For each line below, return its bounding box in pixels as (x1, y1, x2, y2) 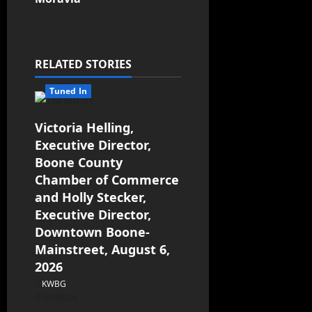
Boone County (35, 154, 123, 171)
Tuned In (49, 85, 87, 97)
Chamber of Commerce (35, 171, 179, 189)
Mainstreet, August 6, (35, 241, 170, 258)
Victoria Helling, (35, 119, 134, 136)
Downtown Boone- (35, 224, 150, 241)
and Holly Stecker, (35, 189, 146, 206)
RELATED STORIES (35, 56, 132, 72)
